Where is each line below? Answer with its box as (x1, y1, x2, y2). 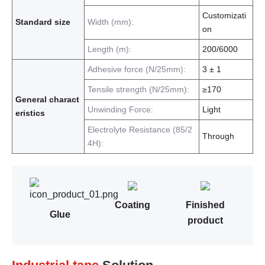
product (187, 215, 223, 225)
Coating (114, 200, 150, 210)
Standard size (15, 17, 70, 27)
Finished (185, 200, 225, 210)
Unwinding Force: (88, 105, 153, 114)
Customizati (202, 11, 246, 20)
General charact (15, 95, 79, 104)
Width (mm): (88, 17, 134, 27)
